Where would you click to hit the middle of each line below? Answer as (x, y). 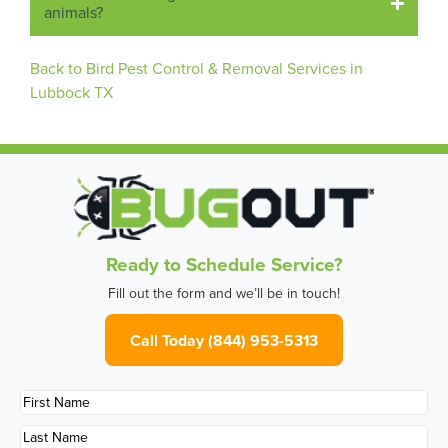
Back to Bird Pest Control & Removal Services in (196, 68)
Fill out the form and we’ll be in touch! (224, 293)
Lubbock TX (71, 92)
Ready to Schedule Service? (224, 264)
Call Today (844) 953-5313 (224, 340)
